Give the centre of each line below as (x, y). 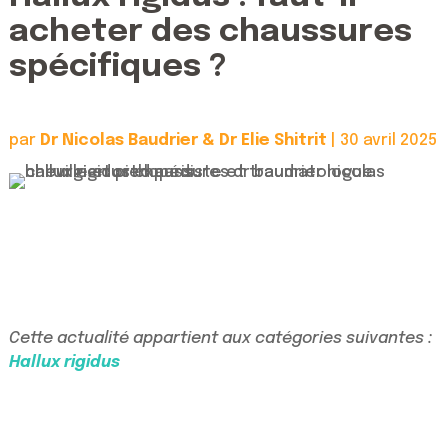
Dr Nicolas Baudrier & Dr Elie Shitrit (183, 141)
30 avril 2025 (388, 141)
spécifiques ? (117, 68)
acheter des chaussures (210, 33)
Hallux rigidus (64, 363)
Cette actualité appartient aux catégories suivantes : (220, 339)
